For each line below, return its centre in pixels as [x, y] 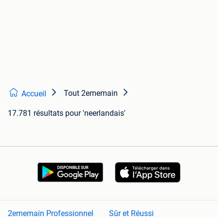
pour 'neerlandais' [95, 113]
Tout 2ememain [91, 93]
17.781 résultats [36, 113]
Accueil [34, 93]
